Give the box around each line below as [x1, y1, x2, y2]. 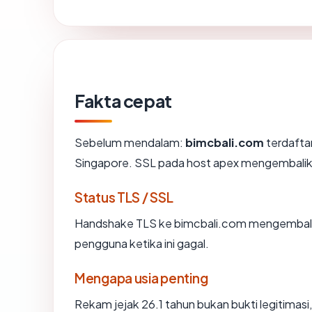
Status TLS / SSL [75, 188, 173, 205]
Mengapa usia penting [75, 269, 208, 286]
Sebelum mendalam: [75, 134, 185, 150]
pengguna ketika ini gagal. [75, 235, 209, 251]
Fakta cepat [75, 89, 172, 112]
